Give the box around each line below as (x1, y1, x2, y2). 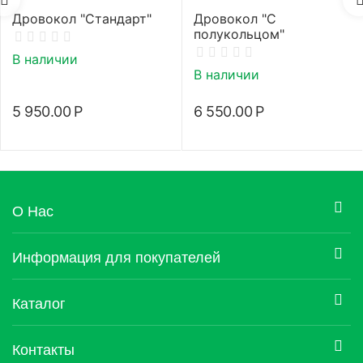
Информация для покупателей (12, 245, 220, 267)
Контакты (12, 337, 75, 359)
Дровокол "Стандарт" (12, 11, 152, 28)
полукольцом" (194, 26, 284, 43)
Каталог (12, 291, 66, 313)
